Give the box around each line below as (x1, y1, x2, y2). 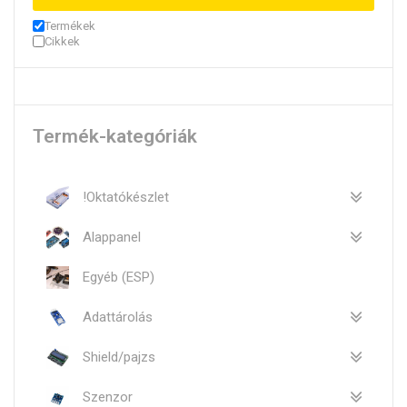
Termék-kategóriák (33, 125, 197, 148)
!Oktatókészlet (83, 188, 169, 205)
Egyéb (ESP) (83, 268, 154, 285)
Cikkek (45, 35, 80, 49)
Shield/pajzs (83, 348, 155, 365)
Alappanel (83, 228, 141, 245)
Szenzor (83, 388, 133, 405)
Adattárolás (83, 308, 153, 325)
